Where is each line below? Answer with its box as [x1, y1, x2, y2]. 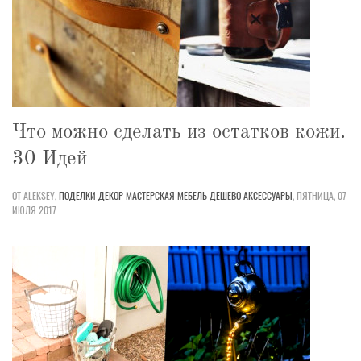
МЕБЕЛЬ [177, 188, 207, 202]
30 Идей [12, 148, 87, 169]
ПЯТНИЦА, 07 [297, 188, 346, 202]
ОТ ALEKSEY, [12, 188, 56, 202]
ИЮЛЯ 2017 [12, 202, 56, 217]
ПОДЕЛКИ [59, 188, 96, 202]
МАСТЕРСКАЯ [126, 188, 175, 202]
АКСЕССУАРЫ [243, 188, 293, 202]
